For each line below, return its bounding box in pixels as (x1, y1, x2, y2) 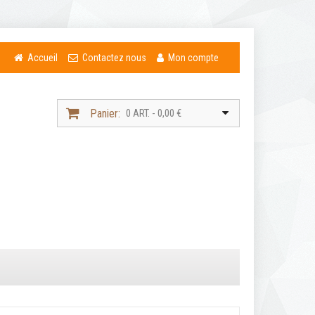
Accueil (27, 52, 58, 63)
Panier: (90, 107, 120, 120)
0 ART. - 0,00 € (126, 107, 181, 120)
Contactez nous (82, 52, 146, 63)
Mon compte (167, 52, 219, 63)
